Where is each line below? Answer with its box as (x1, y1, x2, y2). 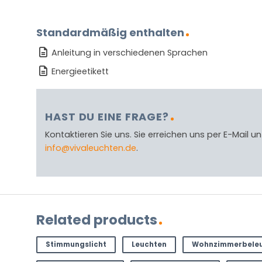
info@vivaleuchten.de (45, 142, 136, 154)
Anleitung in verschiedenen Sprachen (51, 47, 208, 59)
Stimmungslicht (45, 240, 106, 250)
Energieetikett (51, 65, 109, 77)
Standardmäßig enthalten (36, 25, 184, 40)
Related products (36, 211, 157, 230)
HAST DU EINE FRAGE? (45, 109, 170, 125)
